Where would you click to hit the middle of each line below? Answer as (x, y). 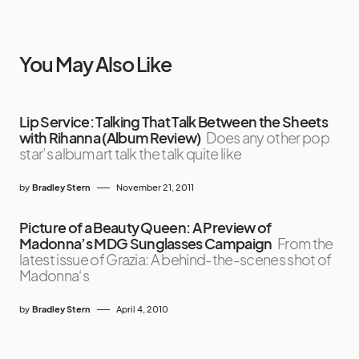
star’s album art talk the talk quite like (131, 154)
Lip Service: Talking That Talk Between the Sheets (173, 122)
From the (305, 244)
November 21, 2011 (155, 188)
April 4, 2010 (142, 309)
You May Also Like (95, 65)
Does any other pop (268, 138)
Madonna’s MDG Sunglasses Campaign (146, 244)
